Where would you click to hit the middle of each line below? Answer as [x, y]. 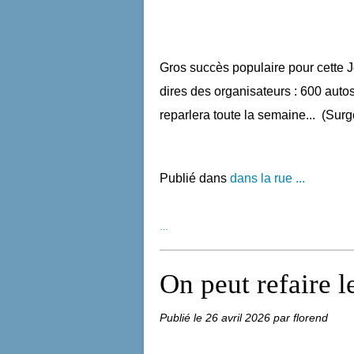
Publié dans [193, 178]
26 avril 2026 [239, 318]
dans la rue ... [267, 178]
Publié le [183, 318]
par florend [301, 318]
